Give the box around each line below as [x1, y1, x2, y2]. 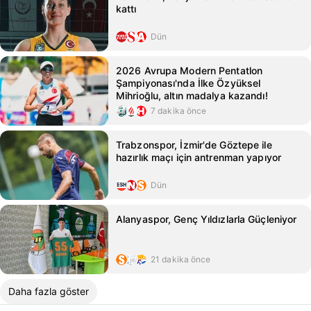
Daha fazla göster [8, 285, 89, 297]
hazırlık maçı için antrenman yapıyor [116, 151, 282, 163]
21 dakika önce [151, 254, 211, 264]
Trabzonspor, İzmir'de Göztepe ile [116, 139, 272, 151]
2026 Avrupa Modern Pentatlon [116, 65, 263, 76]
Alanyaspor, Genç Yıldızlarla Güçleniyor [116, 213, 297, 225]
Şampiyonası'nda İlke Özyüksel [116, 77, 261, 89]
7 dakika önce [151, 106, 207, 116]
